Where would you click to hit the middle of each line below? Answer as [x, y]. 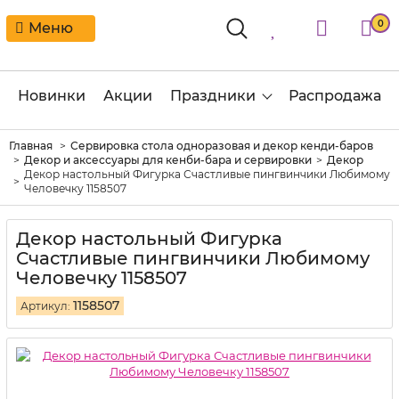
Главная [31, 146]
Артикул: [45, 306]
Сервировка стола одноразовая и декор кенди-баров [222, 146]
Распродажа [335, 96]
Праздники [213, 96]
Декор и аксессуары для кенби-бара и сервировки [168, 160]
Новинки [52, 96]
